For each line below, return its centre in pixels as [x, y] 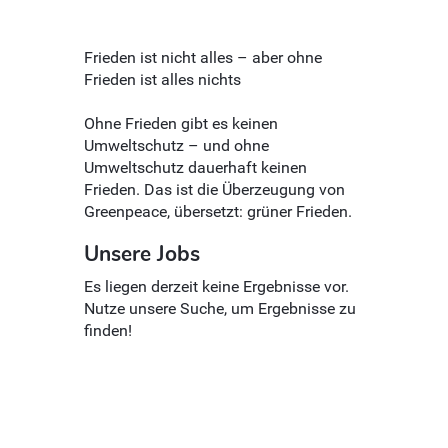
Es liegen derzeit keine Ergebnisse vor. [216, 286]
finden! [108, 330]
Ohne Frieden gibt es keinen [181, 123]
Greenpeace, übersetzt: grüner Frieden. [218, 211]
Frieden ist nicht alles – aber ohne [203, 57]
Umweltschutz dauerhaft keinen [195, 167]
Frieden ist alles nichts [162, 79]
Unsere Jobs [142, 253]
